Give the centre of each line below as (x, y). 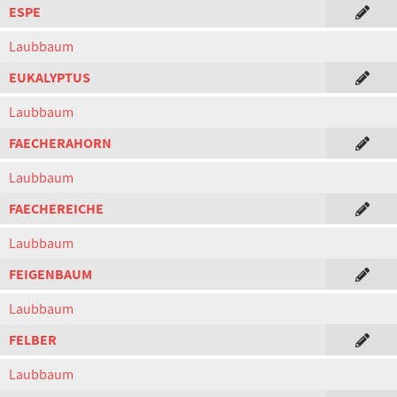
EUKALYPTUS (50, 78)
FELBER (33, 340)
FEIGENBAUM (51, 274)
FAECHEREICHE (56, 209)
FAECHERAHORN (60, 143)
